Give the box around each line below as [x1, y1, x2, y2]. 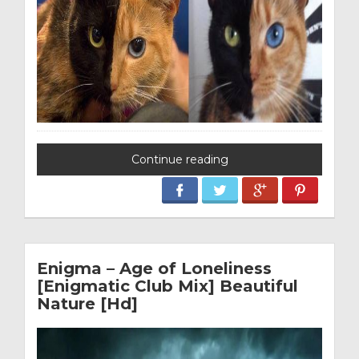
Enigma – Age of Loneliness [37, 258, 272, 278]
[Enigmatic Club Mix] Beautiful [37, 276, 298, 296]
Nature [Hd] [37, 293, 138, 313]
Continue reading [131, 152, 228, 167]
